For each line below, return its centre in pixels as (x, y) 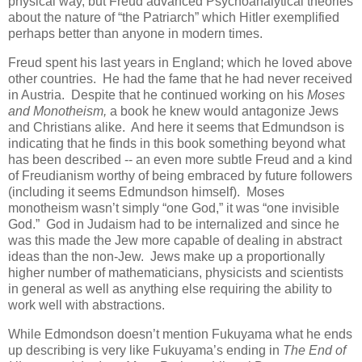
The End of (314, 350)
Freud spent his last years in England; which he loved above (180, 62)
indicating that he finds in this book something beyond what (177, 143)
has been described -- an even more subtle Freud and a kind (180, 159)
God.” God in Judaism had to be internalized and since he (174, 224)
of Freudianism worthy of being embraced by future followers (180, 175)
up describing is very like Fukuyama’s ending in (145, 350)
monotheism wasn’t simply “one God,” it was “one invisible (174, 208)
